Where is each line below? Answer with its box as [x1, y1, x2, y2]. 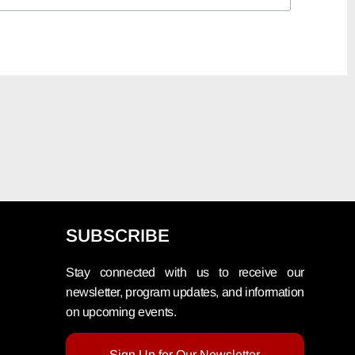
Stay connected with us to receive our [66, 265, 304, 279]
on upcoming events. [66, 304, 180, 319]
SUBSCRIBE [66, 225, 170, 246]
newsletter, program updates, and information [66, 284, 304, 299]
